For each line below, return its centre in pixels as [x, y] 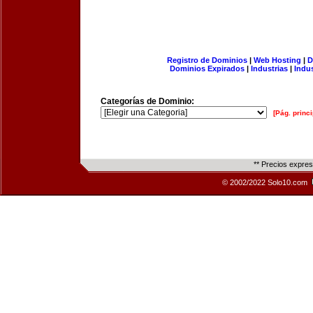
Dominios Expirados [207, 68]
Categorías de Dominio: [147, 101]
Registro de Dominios [207, 60]
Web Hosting [277, 60]
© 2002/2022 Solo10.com [266, 182]
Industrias [269, 68]
